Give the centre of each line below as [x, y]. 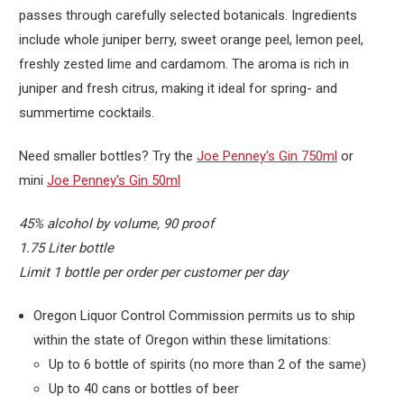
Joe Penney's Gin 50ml [114, 181]
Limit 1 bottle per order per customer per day [153, 273]
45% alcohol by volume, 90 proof [116, 224]
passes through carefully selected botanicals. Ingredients [188, 16]
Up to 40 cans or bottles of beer [143, 389]
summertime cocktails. [87, 113]
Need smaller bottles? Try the [108, 156]
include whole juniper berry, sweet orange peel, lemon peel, [191, 40]
